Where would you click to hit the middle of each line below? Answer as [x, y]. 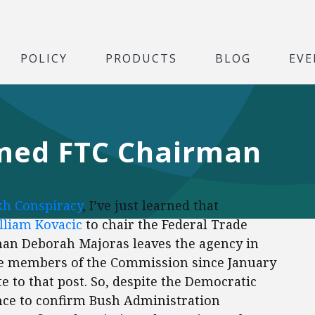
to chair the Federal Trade [165, 224]
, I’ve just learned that [150, 205]
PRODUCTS [141, 58]
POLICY [44, 58]
